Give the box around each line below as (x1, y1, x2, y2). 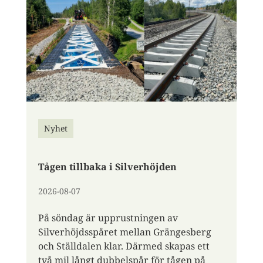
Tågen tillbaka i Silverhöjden (38, 160, 177, 173)
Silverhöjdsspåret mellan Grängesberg (38, 225, 211, 238)
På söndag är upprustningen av (38, 211, 178, 224)
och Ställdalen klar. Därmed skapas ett (38, 239, 210, 252)
